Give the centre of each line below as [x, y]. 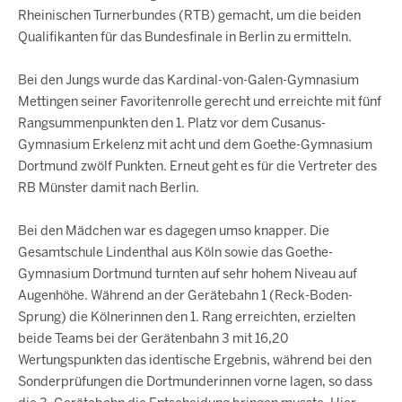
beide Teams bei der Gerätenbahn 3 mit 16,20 [153, 338]
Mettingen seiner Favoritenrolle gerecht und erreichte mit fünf [200, 101]
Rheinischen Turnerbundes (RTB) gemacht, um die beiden [189, 15]
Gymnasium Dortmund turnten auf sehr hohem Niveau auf [188, 274]
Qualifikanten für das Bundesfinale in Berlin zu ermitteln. [185, 37]
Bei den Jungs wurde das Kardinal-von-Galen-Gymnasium [188, 80]
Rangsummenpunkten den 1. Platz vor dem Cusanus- [172, 123]
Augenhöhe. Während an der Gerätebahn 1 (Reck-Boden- [185, 295]
